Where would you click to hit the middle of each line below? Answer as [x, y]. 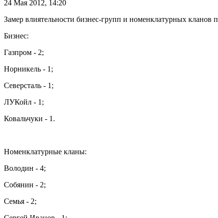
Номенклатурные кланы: [45, 151]
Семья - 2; [20, 201]
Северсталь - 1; [29, 85]
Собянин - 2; [25, 184]
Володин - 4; [25, 168]
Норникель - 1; [28, 69]
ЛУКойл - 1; [24, 102]
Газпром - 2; [24, 52]
